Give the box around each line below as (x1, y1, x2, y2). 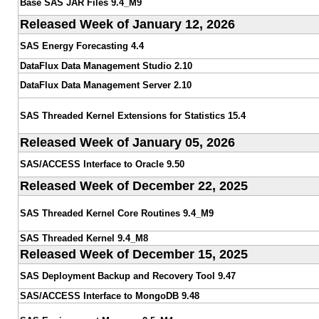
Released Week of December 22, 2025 (19, 178, 248, 193)
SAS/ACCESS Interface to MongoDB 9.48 (19, 290, 199, 301)
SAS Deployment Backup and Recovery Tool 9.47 (19, 270, 236, 281)
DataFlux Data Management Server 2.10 (19, 79, 192, 90)
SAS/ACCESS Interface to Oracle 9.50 (19, 158, 184, 169)
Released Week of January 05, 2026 (19, 135, 235, 150)
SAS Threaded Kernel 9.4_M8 (19, 232, 148, 244)
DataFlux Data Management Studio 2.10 (19, 60, 192, 71)
